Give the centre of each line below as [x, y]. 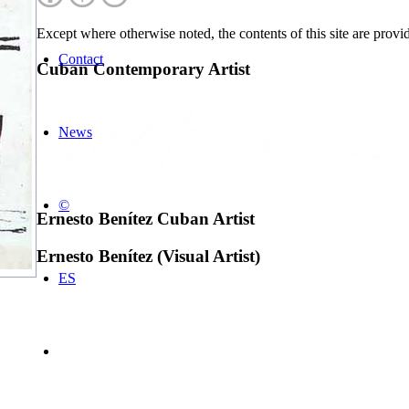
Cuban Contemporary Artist [143, 68]
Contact [81, 58]
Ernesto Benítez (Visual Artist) [148, 256]
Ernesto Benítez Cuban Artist [146, 219]
